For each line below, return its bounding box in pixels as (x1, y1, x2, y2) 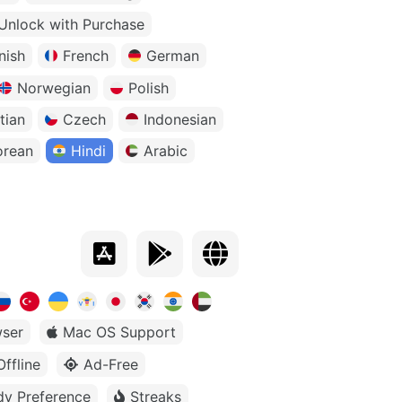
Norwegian (17, 79, 91, 98)
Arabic (144, 142, 188, 161)
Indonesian (144, 110, 216, 129)
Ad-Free (83, 355, 138, 374)
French (63, 47, 109, 66)
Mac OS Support (63, 323, 176, 342)
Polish (128, 79, 169, 98)
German (146, 47, 199, 66)
